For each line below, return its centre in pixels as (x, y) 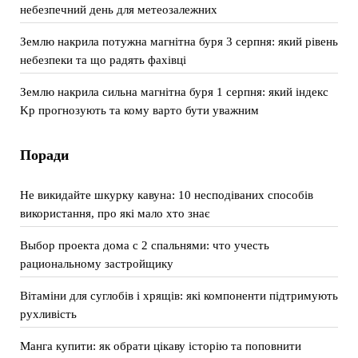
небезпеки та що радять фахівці (103, 60)
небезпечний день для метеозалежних (118, 9)
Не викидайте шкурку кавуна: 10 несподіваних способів (166, 195)
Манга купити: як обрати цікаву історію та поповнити (160, 346)
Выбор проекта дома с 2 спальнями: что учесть (144, 245)
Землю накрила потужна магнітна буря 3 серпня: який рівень (179, 41)
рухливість (48, 314)
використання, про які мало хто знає (114, 213)
